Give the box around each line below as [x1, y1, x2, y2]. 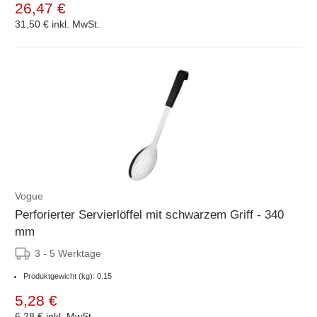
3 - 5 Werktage [35, 247, 101, 259]
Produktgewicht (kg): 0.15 [23, 271, 112, 280]
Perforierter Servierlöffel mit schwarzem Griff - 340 [15, 207, 284, 221]
